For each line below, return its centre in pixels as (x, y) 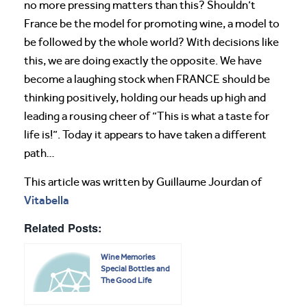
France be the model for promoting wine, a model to (152, 24)
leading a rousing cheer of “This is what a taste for (147, 116)
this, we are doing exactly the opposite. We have (143, 61)
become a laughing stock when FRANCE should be (147, 79)
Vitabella (47, 200)
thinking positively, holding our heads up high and (145, 98)
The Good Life (126, 281)
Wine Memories (128, 257)
